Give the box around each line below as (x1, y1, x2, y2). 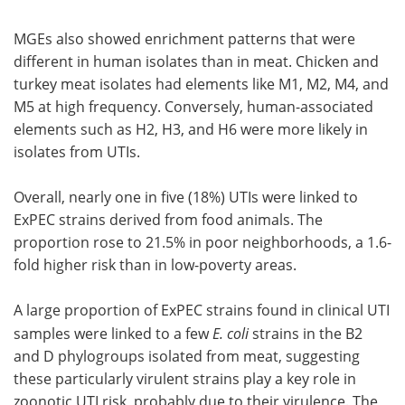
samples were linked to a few (14, 323, 212, 344)
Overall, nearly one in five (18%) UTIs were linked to (14, 186, 358, 207)
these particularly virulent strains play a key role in (14, 368, 356, 389)
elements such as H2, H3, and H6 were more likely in (14, 118, 368, 139)
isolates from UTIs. (14, 141, 140, 162)
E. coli (212, 323, 252, 343)
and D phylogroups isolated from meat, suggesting (14, 345, 360, 366)
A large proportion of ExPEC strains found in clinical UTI (14, 299, 390, 320)
